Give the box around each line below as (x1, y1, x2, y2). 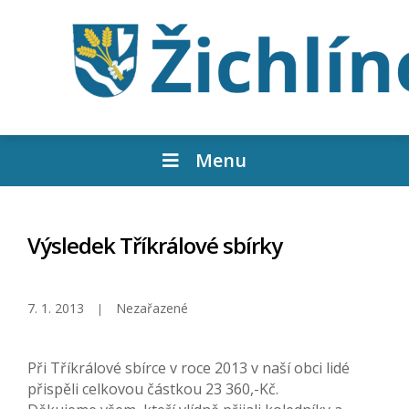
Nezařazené (116, 299, 188, 318)
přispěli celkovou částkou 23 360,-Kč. (27, 379, 278, 400)
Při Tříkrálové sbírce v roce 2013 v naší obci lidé (27, 358, 350, 379)
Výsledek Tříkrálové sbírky (27, 230, 282, 261)
